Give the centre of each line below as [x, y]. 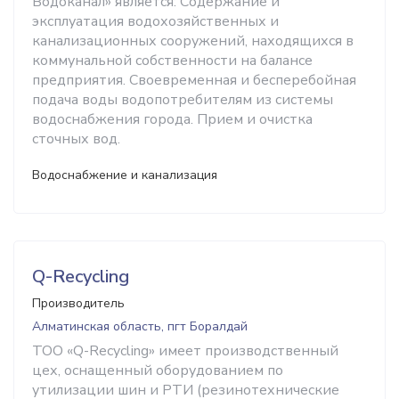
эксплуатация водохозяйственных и [155, 21]
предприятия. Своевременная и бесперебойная [194, 80]
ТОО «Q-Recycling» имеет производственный [185, 351]
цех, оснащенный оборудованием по [158, 370]
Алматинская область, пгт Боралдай [140, 326]
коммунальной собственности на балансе [172, 61]
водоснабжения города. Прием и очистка [172, 119]
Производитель [78, 303]
